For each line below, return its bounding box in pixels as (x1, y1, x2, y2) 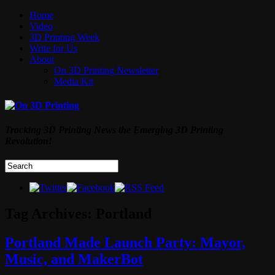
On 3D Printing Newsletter (54, 65, 158, 76)
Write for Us (29, 43, 77, 53)
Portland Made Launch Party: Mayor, (5, 234, 246, 250)
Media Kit (54, 76, 93, 87)
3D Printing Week (29, 32, 99, 42)
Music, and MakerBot (5, 250, 143, 267)
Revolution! (5, 135, 52, 146)
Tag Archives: (5, 205, 96, 222)
